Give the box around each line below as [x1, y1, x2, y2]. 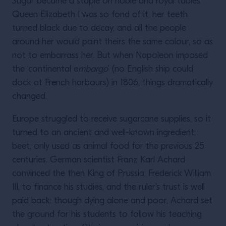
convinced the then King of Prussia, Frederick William [12, 169, 211, 179]
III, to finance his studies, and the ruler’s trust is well [12, 183, 205, 192]
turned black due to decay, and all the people [12, 24, 186, 33]
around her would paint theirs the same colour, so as [12, 37, 213, 47]
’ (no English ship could [108, 65, 193, 74]
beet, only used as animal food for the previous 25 [12, 142, 204, 151]
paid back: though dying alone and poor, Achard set [12, 196, 212, 206]
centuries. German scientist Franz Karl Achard [12, 155, 185, 165]
